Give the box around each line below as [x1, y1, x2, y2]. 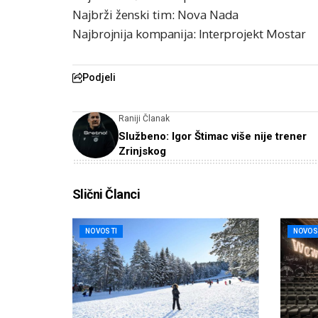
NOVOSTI [85, 227, 118, 236]
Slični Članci [72, 187, 140, 202]
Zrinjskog [119, 145, 166, 158]
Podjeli [82, 72, 116, 84]
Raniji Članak [119, 114, 170, 124]
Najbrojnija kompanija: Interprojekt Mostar [72, 26, 306, 42]
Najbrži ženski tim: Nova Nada [72, 7, 238, 23]
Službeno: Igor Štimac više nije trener [119, 130, 307, 143]
